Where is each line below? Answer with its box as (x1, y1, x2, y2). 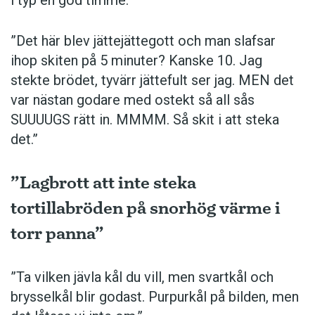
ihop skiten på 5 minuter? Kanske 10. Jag (11, 51, 262, 69)
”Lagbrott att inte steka (11, 171, 196, 193)
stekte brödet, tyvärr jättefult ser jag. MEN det (11, 71, 294, 89)
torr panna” (11, 221, 104, 244)
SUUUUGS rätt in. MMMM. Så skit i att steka (11, 110, 279, 128)
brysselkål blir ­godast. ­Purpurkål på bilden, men (11, 288, 299, 305)
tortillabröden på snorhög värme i (11, 196, 281, 219)
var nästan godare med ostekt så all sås (11, 91, 255, 108)
